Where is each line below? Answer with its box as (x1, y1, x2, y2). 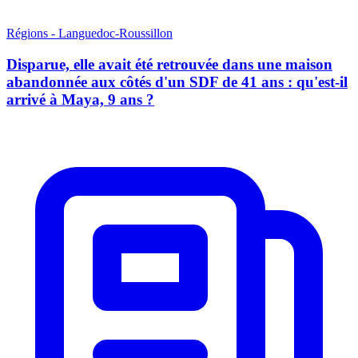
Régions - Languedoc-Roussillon (6, 26, 173, 41)
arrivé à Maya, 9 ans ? (6, 91, 154, 109)
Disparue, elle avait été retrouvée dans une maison (6, 56, 332, 74)
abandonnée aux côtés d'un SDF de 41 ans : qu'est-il (6, 74, 348, 91)
